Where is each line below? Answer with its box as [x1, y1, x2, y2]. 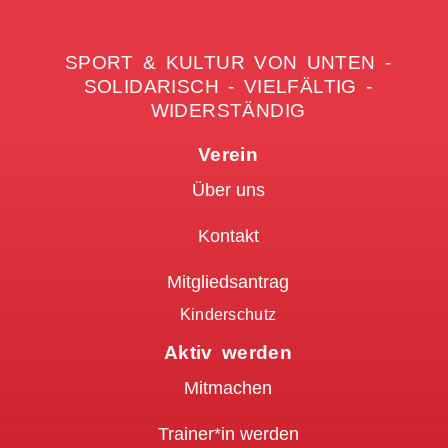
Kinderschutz [179, 306, 277, 324]
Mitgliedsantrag [167, 272, 289, 293]
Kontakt [197, 226, 259, 247]
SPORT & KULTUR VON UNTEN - [64, 52, 392, 74]
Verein [197, 144, 259, 166]
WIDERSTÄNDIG [150, 100, 306, 122]
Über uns [191, 180, 265, 201]
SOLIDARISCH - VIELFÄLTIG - [83, 76, 373, 98]
